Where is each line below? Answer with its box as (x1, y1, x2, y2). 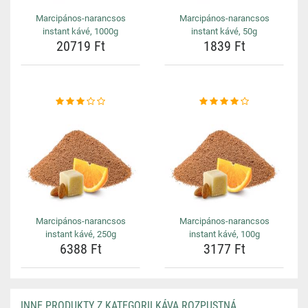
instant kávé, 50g (191, 26, 257, 36)
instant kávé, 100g (188, 229, 260, 239)
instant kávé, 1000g (43, 26, 118, 36)
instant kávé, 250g (45, 229, 116, 239)
